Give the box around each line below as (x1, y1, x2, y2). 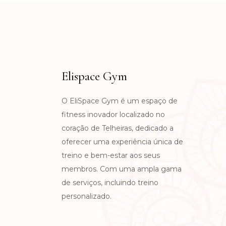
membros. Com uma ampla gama (62, 164, 182, 174)
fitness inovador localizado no (62, 110, 165, 120)
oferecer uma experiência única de (62, 137, 183, 147)
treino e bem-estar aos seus (62, 151, 160, 160)
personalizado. (62, 192, 111, 201)
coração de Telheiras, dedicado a (62, 124, 174, 133)
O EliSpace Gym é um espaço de (62, 96, 178, 106)
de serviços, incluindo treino (62, 178, 158, 188)
